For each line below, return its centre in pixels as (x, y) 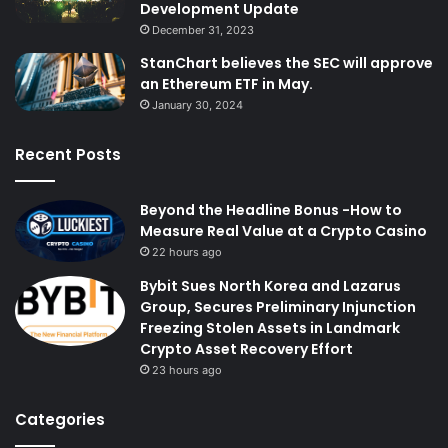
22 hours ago (187, 251)
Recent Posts (68, 154)
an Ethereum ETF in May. (226, 83)
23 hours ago (187, 369)
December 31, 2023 (203, 29)
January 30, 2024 (197, 104)
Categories (60, 419)
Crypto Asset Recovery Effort (246, 348)
